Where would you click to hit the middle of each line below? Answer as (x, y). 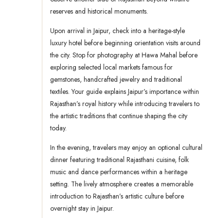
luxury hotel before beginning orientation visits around (125, 43)
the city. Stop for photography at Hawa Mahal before (124, 55)
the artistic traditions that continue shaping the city (119, 116)
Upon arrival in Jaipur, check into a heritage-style (118, 31)
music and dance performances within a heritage (119, 172)
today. (58, 128)
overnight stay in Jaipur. (82, 209)
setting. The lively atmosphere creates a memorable (122, 184)
